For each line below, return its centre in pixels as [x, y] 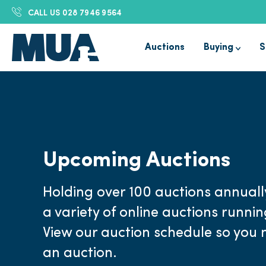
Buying [218, 47]
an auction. [80, 253]
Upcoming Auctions [137, 161]
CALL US [44, 12]
